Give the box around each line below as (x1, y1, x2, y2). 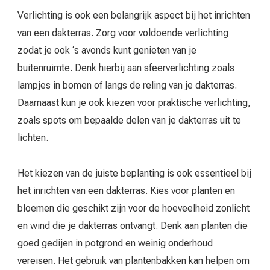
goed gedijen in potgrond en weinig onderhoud (17, 237, 213, 250)
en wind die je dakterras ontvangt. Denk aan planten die (17, 220, 248, 232)
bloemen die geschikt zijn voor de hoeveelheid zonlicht (17, 202, 250, 215)
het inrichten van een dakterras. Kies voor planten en (17, 185, 235, 197)
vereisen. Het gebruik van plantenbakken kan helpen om (17, 255, 250, 267)
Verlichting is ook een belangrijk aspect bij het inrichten (17, 10, 250, 22)
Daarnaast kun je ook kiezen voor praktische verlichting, (17, 97, 251, 109)
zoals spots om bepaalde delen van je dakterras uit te (17, 115, 241, 127)
